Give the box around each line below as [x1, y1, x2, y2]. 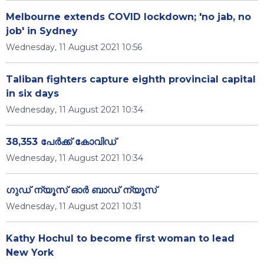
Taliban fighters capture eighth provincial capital [6, 74, 256, 85]
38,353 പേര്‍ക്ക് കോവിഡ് [6, 136, 116, 147]
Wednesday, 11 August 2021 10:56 [6, 42, 142, 52]
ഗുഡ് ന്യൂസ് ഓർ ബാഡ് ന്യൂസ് [6, 184, 157, 196]
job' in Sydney [6, 25, 78, 37]
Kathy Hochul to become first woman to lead [6, 233, 235, 244]
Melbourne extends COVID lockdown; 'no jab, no [6, 11, 251, 22]
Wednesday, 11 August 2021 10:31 [6, 201, 141, 212]
